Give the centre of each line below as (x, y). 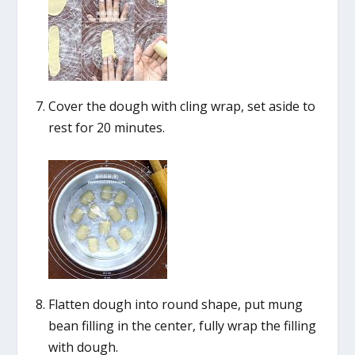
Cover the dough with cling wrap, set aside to (181, 106)
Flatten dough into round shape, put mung (175, 304)
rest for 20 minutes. (106, 127)
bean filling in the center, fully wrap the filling (182, 326)
